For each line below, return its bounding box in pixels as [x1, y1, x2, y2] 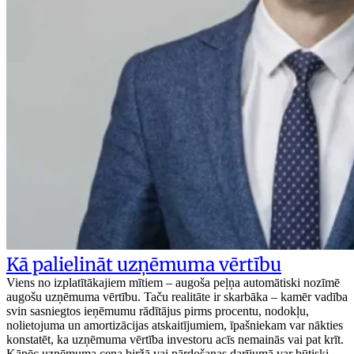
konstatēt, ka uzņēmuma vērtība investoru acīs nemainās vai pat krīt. [6, 332, 344, 346]
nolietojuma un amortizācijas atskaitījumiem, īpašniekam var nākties [6, 318, 343, 332]
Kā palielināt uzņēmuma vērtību [6, 252, 281, 276]
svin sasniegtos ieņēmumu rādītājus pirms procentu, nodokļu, [6, 303, 309, 318]
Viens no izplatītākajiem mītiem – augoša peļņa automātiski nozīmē [6, 275, 340, 289]
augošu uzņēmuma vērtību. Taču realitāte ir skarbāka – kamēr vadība [6, 289, 348, 303]
